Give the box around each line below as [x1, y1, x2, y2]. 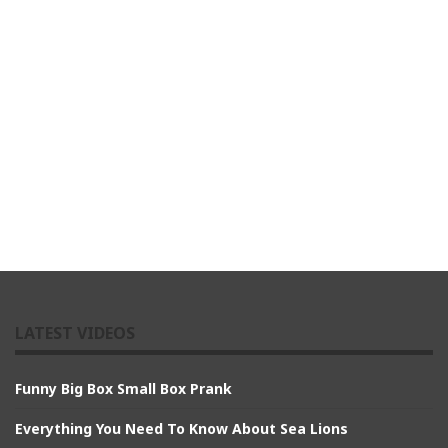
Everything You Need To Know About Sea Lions [15, 418, 348, 438]
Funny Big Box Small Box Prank [15, 378, 232, 398]
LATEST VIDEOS [15, 321, 135, 344]
